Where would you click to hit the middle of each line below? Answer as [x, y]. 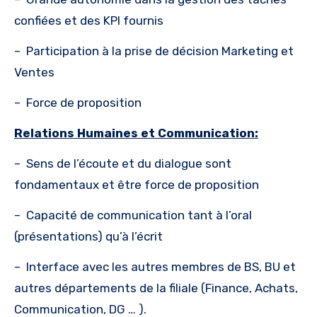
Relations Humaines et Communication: [136, 133]
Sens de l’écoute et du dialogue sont [129, 163]
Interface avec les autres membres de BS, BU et [161, 266]
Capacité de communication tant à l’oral [139, 215]
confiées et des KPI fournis [89, 20]
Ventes [34, 72]
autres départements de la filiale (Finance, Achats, [156, 288]
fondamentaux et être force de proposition [137, 184]
